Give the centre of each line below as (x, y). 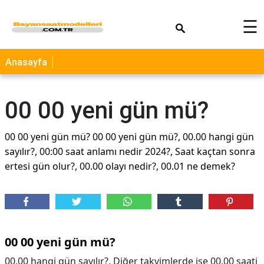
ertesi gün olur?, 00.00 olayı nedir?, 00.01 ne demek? (120, 166)
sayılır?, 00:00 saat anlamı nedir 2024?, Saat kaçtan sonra (130, 151)
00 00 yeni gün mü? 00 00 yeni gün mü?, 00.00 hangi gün (129, 137)
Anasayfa (26, 62)
